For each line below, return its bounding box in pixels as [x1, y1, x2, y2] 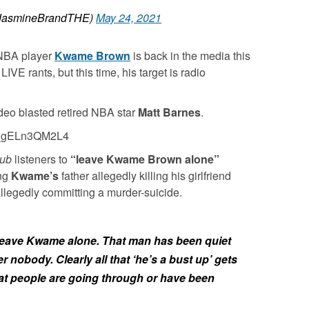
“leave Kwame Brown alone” [70, 150, 219, 167]
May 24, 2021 [96, 9, 161, 26]
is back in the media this [130, 47, 250, 63]
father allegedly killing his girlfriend [59, 167, 231, 183]
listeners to [14, 150, 70, 167]
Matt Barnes [138, 103, 201, 120]
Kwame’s [11, 167, 59, 183]
